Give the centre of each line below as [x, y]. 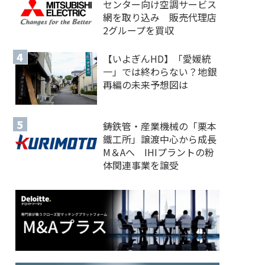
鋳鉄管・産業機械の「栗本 [160, 126]
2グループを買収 [139, 30]
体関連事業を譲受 [141, 165]
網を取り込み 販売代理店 [160, 17]
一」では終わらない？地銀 [160, 71]
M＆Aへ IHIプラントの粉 [159, 152]
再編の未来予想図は [146, 84]
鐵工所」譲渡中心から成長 [160, 139]
